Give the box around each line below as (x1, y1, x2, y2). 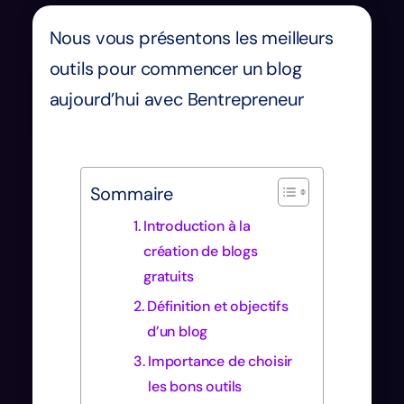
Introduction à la (142, 216, 251, 235)
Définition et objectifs (146, 296, 289, 316)
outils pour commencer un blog (49, 56, 302, 80)
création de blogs (142, 241, 258, 261)
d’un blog (146, 321, 208, 341)
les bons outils (147, 376, 243, 396)
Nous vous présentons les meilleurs (49, 25, 334, 50)
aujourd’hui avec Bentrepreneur (49, 87, 304, 111)
